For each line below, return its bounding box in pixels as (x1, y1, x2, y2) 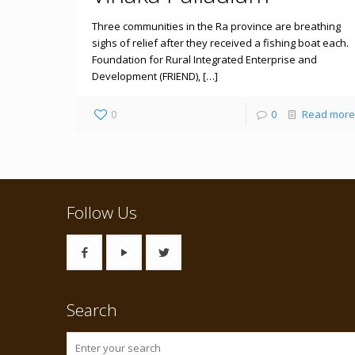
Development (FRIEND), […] (91, 69, 218, 84)
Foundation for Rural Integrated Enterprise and (91, 52, 317, 67)
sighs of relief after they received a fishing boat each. (91, 36, 349, 51)
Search (67, 299, 117, 322)
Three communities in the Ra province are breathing (91, 19, 341, 34)
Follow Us (67, 201, 137, 224)
